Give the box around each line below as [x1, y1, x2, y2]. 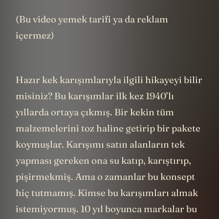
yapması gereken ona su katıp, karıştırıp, [16, 154, 191, 167]
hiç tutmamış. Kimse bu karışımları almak [16, 187, 198, 199]
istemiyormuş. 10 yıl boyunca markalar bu [16, 203, 197, 215]
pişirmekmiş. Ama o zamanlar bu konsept [16, 171, 195, 183]
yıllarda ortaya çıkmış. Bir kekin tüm [16, 106, 174, 118]
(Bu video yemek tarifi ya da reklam [16, 13, 168, 25]
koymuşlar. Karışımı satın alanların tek [16, 138, 185, 151]
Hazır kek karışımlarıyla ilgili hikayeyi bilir [16, 74, 202, 86]
